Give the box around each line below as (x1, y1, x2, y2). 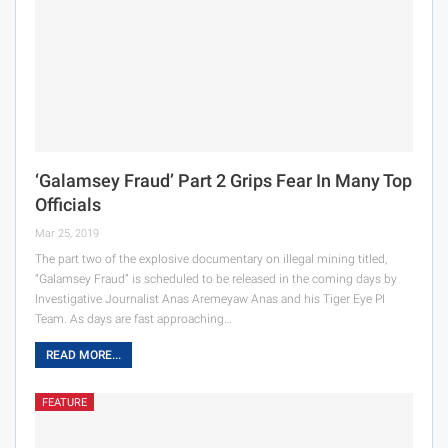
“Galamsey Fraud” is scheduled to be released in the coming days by (35, 271, 397, 286)
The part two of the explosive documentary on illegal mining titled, (35, 251, 387, 266)
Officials (35, 193, 101, 215)
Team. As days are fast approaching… (35, 311, 232, 326)
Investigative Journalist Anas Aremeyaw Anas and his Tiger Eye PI (35, 291, 385, 306)
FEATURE (42, 395, 87, 409)
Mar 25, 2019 (35, 226, 99, 240)
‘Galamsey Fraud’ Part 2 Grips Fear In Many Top (35, 169, 412, 191)
